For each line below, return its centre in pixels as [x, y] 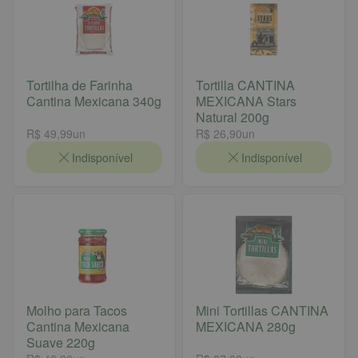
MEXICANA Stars [246, 101]
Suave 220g [61, 342]
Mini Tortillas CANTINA [262, 310]
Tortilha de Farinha [80, 85]
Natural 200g [233, 117]
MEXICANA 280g [246, 326]
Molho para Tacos [77, 310]
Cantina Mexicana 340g [94, 101]
